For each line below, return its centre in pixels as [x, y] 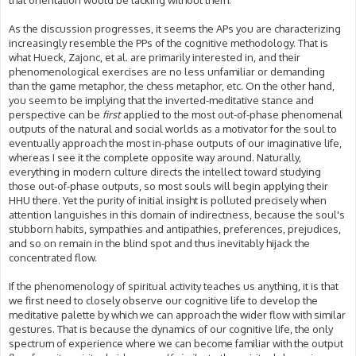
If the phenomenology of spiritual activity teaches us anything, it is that [174, 286]
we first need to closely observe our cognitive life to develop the [163, 301]
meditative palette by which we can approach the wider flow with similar [177, 315]
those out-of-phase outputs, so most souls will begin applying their [168, 186]
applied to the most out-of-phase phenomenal [232, 115]
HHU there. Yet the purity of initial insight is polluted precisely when [168, 201]
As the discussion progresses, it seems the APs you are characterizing [175, 29]
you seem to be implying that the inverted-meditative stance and [161, 101]
